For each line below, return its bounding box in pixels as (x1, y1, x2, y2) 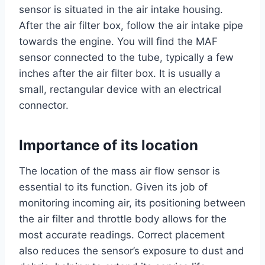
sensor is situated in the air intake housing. (19, 4, 223, 16)
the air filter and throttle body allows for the (19, 213, 227, 225)
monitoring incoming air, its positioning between (19, 197, 245, 209)
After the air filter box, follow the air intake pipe (19, 20, 243, 32)
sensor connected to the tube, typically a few (19, 51, 234, 64)
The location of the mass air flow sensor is (19, 165, 220, 177)
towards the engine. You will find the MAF (19, 35, 218, 48)
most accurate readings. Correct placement (19, 229, 225, 241)
